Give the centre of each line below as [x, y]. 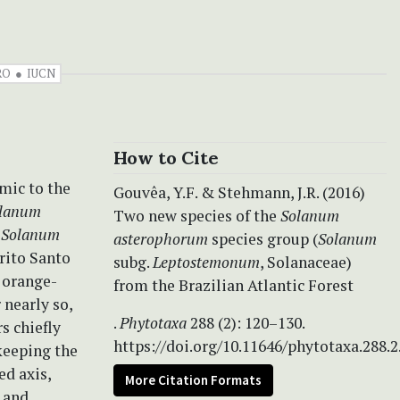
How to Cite [166, 157]
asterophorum [161, 238]
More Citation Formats [193, 379]
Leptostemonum [206, 262]
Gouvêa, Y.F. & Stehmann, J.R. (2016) [239, 192]
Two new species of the [197, 215]
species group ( [263, 238]
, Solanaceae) [306, 262]
